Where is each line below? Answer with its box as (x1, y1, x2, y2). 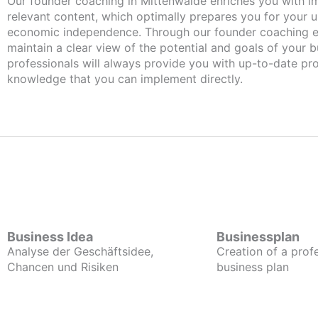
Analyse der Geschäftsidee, (7, 244, 153, 258)
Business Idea (7, 229, 93, 244)
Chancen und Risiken (7, 260, 119, 274)
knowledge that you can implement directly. (7, 72, 243, 86)
